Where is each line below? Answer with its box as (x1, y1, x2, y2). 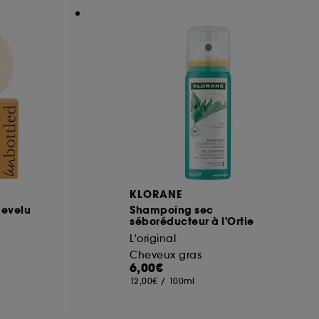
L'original (130, 231, 176, 245)
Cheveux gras (130, 248, 202, 261)
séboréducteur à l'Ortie (130, 214, 254, 229)
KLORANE (130, 187, 182, 202)
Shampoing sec (130, 202, 214, 217)
